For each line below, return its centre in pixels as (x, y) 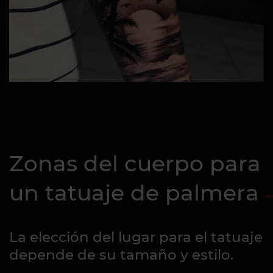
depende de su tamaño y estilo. (121, 254)
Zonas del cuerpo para (135, 163)
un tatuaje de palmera (134, 192)
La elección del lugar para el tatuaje (136, 237)
